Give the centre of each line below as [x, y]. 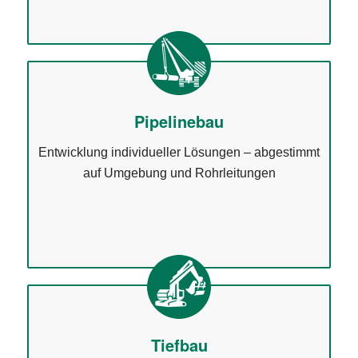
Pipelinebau [179, 121]
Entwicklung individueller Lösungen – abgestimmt [179, 152]
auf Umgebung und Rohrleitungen [179, 173]
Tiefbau [179, 345]
